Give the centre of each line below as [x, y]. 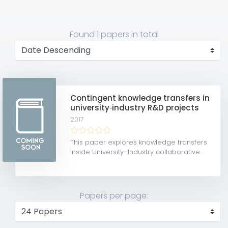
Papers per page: [114, 195]
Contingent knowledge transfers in [140, 98]
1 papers [113, 34]
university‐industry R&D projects [135, 107]
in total [144, 34]
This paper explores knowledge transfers [139, 142]
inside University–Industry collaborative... [137, 152]
